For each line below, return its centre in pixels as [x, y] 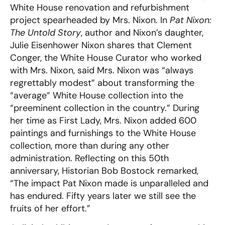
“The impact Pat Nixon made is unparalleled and [109, 184]
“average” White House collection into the [97, 96]
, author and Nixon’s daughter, [142, 33]
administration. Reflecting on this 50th [89, 158]
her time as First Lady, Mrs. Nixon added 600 [103, 121]
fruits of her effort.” [50, 209]
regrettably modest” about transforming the [102, 83]
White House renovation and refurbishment [100, 8]
